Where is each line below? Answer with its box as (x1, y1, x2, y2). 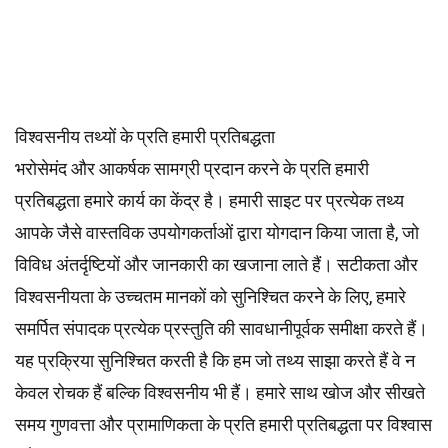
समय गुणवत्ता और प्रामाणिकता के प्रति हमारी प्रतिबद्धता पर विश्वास (15, 414, 432, 435)
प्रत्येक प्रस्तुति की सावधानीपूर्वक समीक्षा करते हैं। (110, 318, 428, 339)
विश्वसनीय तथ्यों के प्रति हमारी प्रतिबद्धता (15, 126, 275, 147)
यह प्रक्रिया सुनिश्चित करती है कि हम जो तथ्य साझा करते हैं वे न (15, 350, 415, 371)
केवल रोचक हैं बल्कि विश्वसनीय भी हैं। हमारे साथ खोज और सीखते (15, 382, 425, 403)
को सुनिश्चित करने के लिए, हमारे (206, 286, 406, 307)
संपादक (63, 318, 110, 339)
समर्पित (15, 318, 63, 339)
